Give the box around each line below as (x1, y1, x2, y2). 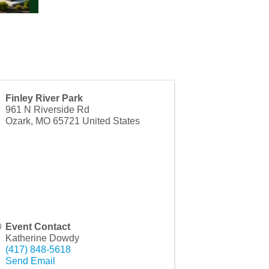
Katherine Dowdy (5, 232, 79, 243)
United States (82, 115, 140, 126)
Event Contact (5, 221, 70, 232)
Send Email (5, 255, 55, 266)
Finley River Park (5, 92, 83, 103)
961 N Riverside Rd (5, 104, 89, 115)
